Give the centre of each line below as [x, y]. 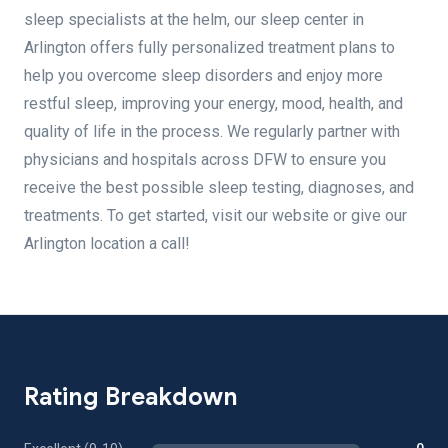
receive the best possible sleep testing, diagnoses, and [219, 187]
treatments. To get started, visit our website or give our [215, 215]
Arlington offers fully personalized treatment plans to [209, 47]
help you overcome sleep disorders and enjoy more [203, 75]
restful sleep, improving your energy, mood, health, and [213, 103]
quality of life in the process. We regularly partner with [212, 131]
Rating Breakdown [131, 397]
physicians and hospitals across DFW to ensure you [205, 159]
